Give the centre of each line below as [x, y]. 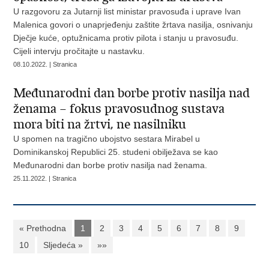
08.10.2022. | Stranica [45, 64]
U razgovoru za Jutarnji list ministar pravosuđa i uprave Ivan [127, 11]
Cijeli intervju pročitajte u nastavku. [80, 51]
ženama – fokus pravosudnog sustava [119, 109]
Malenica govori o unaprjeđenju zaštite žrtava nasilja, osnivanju [133, 25]
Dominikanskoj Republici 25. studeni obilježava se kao [116, 152]
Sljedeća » [63, 245]
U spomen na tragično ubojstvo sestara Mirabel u [107, 139]
